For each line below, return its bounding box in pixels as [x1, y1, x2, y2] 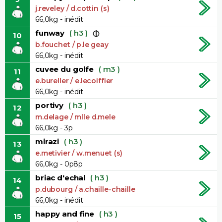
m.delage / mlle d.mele [35, 112, 115, 121]
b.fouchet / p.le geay [35, 40, 109, 49]
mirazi [35, 136, 59, 146]
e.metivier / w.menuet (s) [35, 148, 123, 158]
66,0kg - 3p [35, 123, 73, 132]
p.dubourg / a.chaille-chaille [35, 184, 135, 194]
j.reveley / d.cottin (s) [35, 3, 110, 13]
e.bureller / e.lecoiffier [35, 76, 113, 85]
